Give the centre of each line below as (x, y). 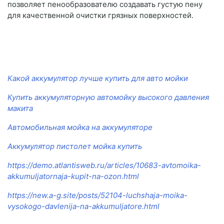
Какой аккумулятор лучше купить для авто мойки (98, 78)
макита (20, 108)
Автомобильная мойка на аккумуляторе (80, 127)
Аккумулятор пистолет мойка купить (75, 146)
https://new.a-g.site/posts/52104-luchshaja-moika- (97, 195)
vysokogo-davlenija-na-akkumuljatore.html (83, 206)
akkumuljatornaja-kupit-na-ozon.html (73, 176)
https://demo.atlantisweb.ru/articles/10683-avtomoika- (104, 165)
